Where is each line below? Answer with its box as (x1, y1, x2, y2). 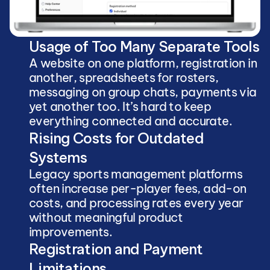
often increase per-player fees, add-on (29, 181, 246, 196)
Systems (29, 148, 87, 166)
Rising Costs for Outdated (29, 129, 204, 147)
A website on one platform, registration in (29, 55, 257, 71)
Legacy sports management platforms (29, 166, 242, 181)
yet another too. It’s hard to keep (29, 99, 211, 114)
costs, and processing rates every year (29, 195, 243, 210)
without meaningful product (29, 210, 183, 225)
